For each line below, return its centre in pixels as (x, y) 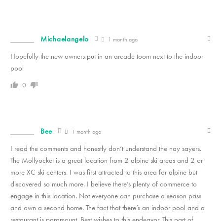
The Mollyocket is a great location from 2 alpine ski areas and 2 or (107, 160)
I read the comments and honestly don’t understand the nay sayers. (106, 148)
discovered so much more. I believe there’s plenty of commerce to (104, 184)
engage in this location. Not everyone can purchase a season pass (106, 196)
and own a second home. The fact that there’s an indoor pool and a (108, 207)
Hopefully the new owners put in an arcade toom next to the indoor (107, 56)
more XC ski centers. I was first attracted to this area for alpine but (104, 172)
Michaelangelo (65, 39)
